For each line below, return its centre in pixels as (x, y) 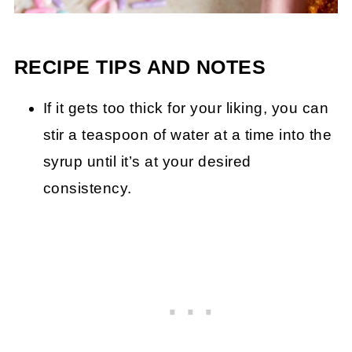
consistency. (87, 188)
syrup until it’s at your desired (147, 161)
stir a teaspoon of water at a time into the (187, 134)
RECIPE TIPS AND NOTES (140, 67)
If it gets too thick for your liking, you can (186, 108)
